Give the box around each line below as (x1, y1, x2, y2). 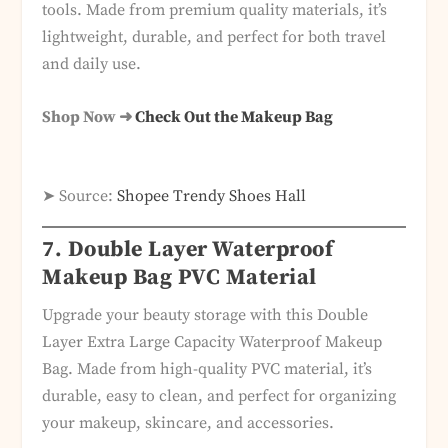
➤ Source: (42, 186, 118, 207)
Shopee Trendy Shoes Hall (117, 186, 307, 207)
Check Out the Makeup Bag (135, 106, 334, 127)
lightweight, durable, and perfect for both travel (42, 27, 387, 48)
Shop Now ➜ (42, 106, 136, 127)
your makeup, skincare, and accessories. (42, 413, 335, 434)
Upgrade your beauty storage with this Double (42, 305, 369, 326)
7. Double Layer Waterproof (42, 236, 334, 264)
